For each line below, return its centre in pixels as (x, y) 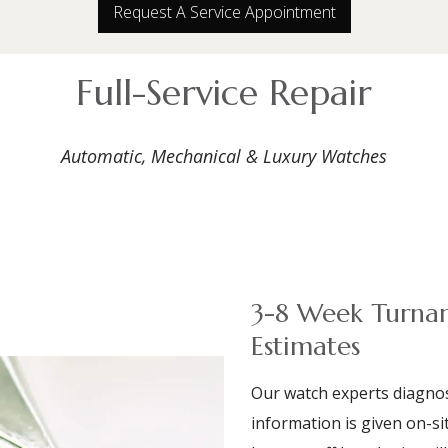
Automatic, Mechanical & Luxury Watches (224, 155)
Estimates (305, 346)
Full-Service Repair (224, 92)
